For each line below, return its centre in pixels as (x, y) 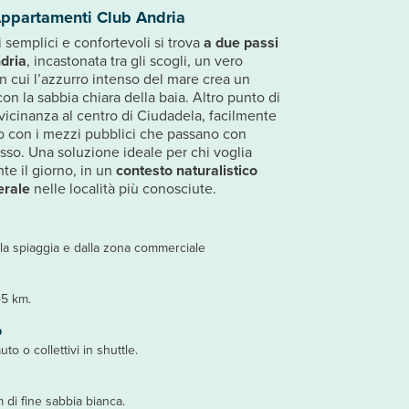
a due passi (241, 42)
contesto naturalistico (187, 170)
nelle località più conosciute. (123, 189)
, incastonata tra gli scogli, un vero (135, 61)
